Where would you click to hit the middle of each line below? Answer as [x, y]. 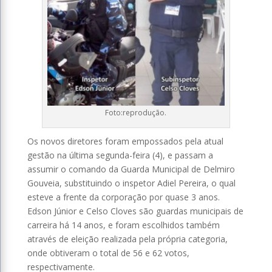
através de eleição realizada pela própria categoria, [127, 239]
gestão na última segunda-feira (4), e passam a [120, 155]
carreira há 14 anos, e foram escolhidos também [123, 225]
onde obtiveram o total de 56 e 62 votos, [108, 253]
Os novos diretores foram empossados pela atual [125, 141]
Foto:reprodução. [136, 112]
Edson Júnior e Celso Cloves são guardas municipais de [135, 211]
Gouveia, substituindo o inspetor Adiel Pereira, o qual [131, 183]
